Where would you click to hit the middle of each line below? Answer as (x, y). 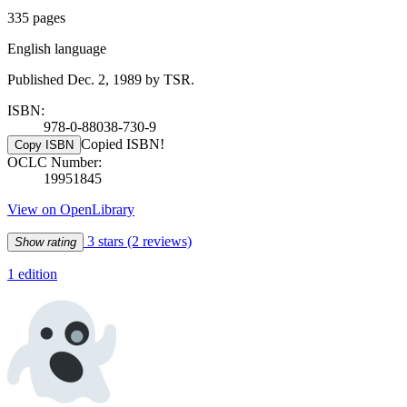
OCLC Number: (55, 162)
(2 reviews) (159, 241)
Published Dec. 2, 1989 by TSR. (101, 79)
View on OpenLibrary (71, 209)
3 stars (105, 241)
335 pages (36, 17)
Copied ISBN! (123, 144)
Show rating (45, 242)
